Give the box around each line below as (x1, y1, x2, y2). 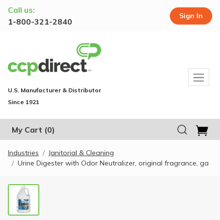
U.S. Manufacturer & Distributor (8, 86, 101, 94)
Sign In (179, 11, 203, 20)
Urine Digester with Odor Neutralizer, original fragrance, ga (18, 158, 209, 167)
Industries (8, 148, 39, 157)
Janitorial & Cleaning (49, 148, 114, 157)
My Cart (12, 125, 42, 135)
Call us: (8, 5, 35, 15)
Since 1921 (8, 98, 39, 106)
